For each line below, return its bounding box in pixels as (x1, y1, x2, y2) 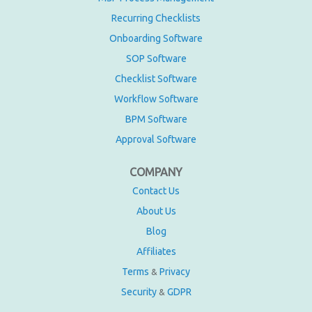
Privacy (159, 266, 190, 278)
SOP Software (125, 53, 187, 65)
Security (120, 286, 157, 298)
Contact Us (132, 185, 180, 197)
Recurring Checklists (111, 13, 201, 24)
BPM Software (125, 114, 187, 125)
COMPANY (130, 166, 182, 179)
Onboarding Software (109, 33, 203, 45)
